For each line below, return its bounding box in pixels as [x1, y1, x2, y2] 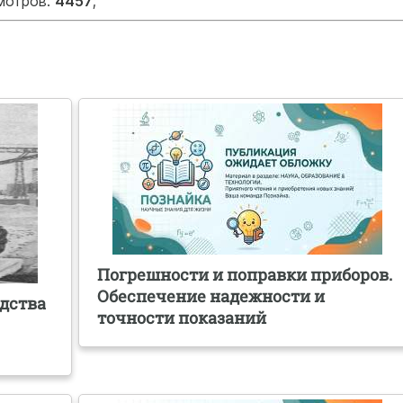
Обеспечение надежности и [97, 285, 326, 308]
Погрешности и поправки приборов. [97, 264, 393, 286]
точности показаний [97, 307, 267, 329]
